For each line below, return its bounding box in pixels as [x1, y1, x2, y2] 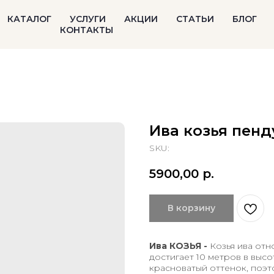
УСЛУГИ [69, 13, 106, 24]
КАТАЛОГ [7, 13, 51, 24]
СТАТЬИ [176, 13, 214, 24]
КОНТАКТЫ [60, 24, 113, 35]
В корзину [168, 202, 215, 213]
